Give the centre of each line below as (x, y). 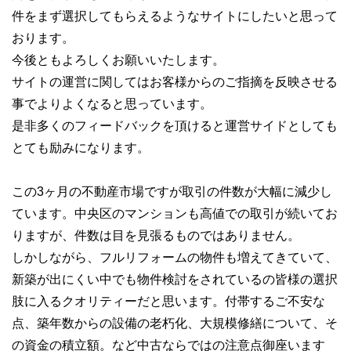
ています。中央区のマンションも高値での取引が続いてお (175, 213)
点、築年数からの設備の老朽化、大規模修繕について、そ (175, 323)
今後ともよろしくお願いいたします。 (118, 60)
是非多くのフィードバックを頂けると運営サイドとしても (175, 126)
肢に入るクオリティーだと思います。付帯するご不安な (168, 301)
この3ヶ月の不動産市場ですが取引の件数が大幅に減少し (172, 192)
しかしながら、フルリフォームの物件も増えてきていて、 (175, 257)
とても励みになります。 (81, 148)
